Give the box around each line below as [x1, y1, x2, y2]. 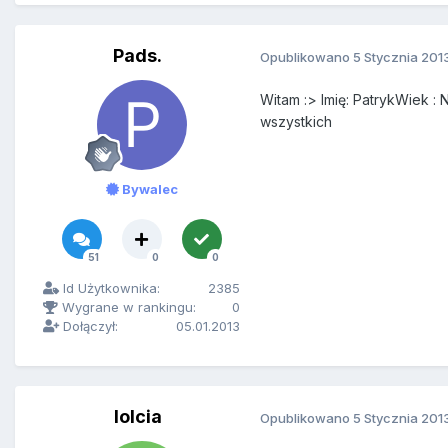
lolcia [113, 406, 162, 428]
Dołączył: [59, 318, 118, 335]
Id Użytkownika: [59, 280, 160, 297]
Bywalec [118, 181, 178, 198]
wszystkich [260, 113, 332, 131]
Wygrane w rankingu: [58, 299, 196, 316]
